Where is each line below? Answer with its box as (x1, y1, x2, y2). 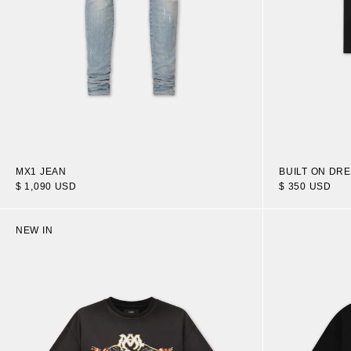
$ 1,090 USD (16, 180, 77, 192)
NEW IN (16, 224, 53, 236)
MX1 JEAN (16, 165, 67, 177)
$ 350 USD (279, 180, 331, 192)
